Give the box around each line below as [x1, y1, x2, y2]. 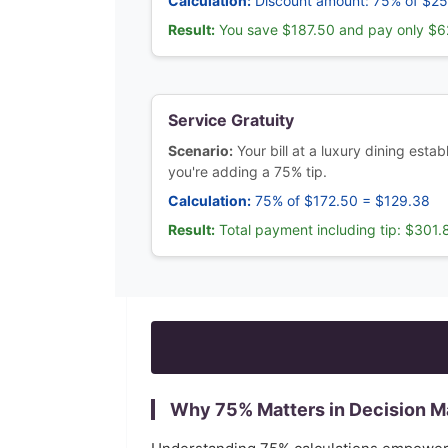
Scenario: [168, 142, 233, 159]
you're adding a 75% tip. [168, 163, 327, 180]
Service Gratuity [168, 110, 294, 130]
